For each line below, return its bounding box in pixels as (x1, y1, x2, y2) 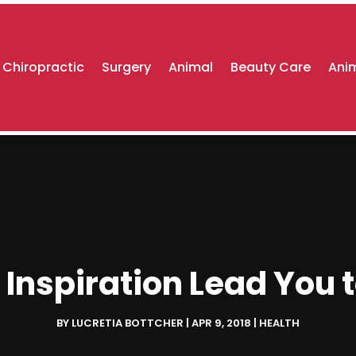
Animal (168, 58, 214, 76)
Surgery (102, 58, 152, 76)
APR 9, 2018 (192, 315, 251, 331)
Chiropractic (2, 58, 85, 76)
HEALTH (259, 315, 300, 331)
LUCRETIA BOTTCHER (72, 315, 184, 331)
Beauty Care (230, 58, 311, 76)
